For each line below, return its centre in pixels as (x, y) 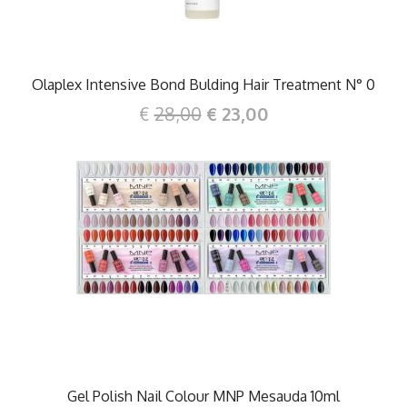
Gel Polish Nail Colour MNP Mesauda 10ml (203, 396)
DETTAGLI (207, 264)
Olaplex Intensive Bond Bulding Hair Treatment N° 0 (203, 84)
